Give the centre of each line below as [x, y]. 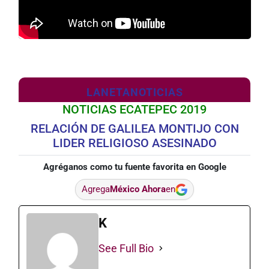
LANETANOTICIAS [134, 92]
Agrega [96, 189]
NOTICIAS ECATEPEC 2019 [134, 109]
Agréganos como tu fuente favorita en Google [134, 167]
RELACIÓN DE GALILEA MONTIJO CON [134, 128]
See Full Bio [126, 248]
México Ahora [138, 189]
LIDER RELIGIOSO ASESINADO [134, 143]
